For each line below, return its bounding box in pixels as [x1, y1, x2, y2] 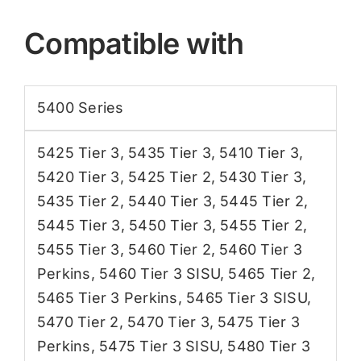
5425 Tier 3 [36, 143, 120, 161]
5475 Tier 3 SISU [99, 337, 219, 355]
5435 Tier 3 [128, 143, 211, 161]
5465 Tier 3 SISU [186, 288, 307, 306]
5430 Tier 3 [219, 168, 302, 185]
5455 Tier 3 [36, 240, 120, 258]
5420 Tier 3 [36, 168, 120, 185]
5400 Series [36, 98, 124, 116]
